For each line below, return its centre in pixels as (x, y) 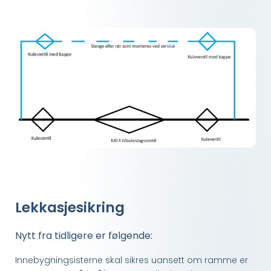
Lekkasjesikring (70, 208)
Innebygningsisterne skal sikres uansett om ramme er (132, 260)
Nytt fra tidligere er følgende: (84, 236)
